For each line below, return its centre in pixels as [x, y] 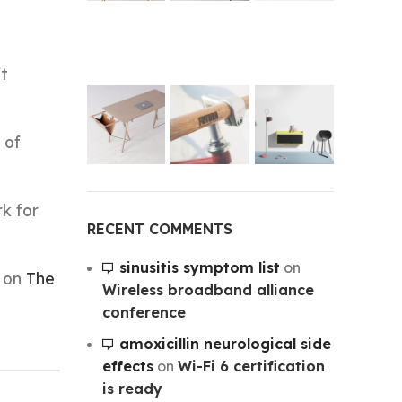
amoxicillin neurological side [225, 343]
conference [144, 312]
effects [127, 366]
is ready [132, 388]
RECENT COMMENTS [159, 228]
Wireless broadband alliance [208, 289]
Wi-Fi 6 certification [251, 366]
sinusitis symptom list [199, 267]
